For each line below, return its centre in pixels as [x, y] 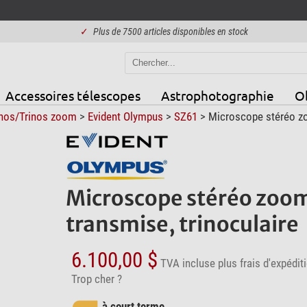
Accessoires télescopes [73, 95]
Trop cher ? [96, 279]
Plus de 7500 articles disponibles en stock [171, 32]
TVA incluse [187, 263]
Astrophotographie [217, 95]
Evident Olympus [125, 116]
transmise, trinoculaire [182, 224]
